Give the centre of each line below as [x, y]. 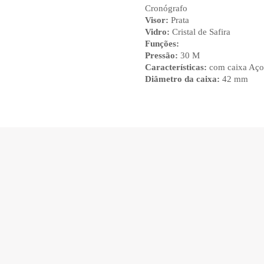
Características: [176, 67]
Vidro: [157, 32]
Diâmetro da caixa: [182, 79]
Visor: [157, 20]
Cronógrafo [166, 9]
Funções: [162, 44]
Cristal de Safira [200, 32]
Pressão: [161, 56]
